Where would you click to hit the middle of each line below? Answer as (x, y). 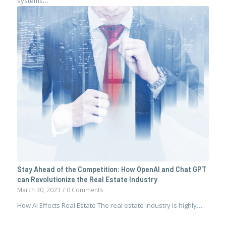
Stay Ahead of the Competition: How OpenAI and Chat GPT (111, 169)
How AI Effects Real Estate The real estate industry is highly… (109, 206)
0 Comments (85, 190)
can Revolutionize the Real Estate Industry (87, 180)
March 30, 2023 (39, 190)
